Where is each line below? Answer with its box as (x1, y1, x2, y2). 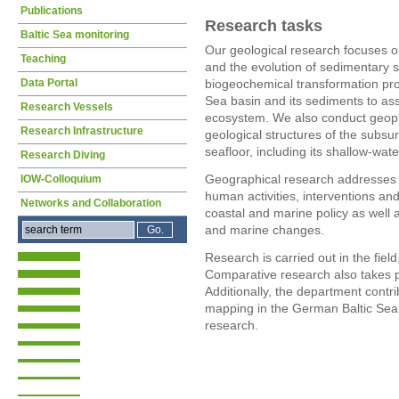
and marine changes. (205, 223, 324, 238)
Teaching (20, 53, 66, 65)
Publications (20, 4, 83, 17)
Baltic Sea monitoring (20, 28, 129, 41)
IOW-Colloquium (20, 173, 102, 185)
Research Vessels (20, 101, 113, 113)
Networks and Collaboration (20, 197, 161, 209)
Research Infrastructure (20, 125, 143, 137)
